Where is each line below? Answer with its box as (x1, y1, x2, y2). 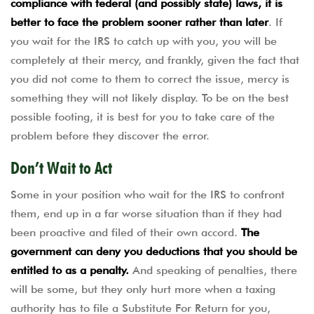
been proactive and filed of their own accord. (11, 226, 241, 239)
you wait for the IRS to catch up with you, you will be (11, 34, 277, 48)
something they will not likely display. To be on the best (11, 90, 289, 104)
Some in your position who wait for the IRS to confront (11, 188, 285, 201)
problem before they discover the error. (11, 128, 210, 142)
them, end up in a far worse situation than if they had (11, 207, 282, 220)
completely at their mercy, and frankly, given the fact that (11, 53, 299, 67)
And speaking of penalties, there (129, 264, 297, 277)
